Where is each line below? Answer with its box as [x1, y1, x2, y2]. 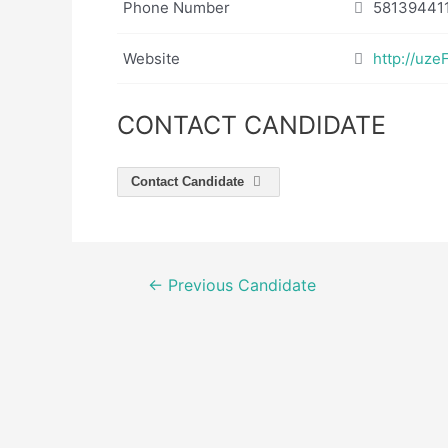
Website [123, 48, 180, 68]
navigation [120, 302, 194, 321]
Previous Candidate [162, 276, 316, 295]
